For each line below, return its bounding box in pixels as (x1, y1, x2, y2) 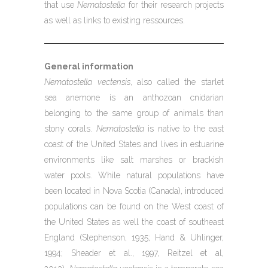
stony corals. (44, 124, 96, 134)
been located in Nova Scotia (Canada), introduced (44, 186, 224, 196)
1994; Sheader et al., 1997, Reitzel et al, (44, 248, 224, 258)
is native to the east (144, 124, 224, 134)
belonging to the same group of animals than (44, 108, 224, 118)
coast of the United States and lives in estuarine (44, 139, 224, 150)
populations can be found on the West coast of (44, 202, 224, 212)
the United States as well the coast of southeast (44, 217, 224, 227)
